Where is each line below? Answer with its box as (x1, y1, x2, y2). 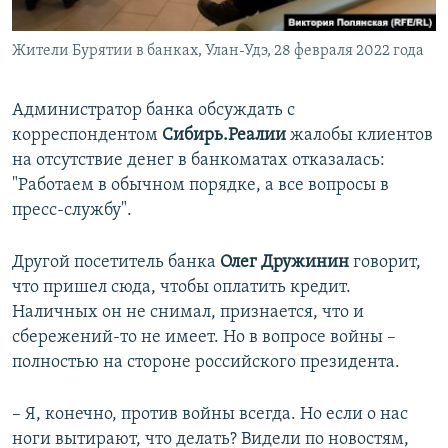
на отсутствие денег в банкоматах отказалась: (12, 151, 385, 171)
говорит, (349, 253, 421, 273)
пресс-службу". (12, 201, 132, 221)
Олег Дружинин (220, 253, 349, 273)
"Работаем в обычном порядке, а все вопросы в (12, 176, 389, 196)
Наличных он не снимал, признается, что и (12, 303, 364, 323)
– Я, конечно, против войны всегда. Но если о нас (12, 405, 408, 425)
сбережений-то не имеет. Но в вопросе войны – (12, 328, 396, 348)
